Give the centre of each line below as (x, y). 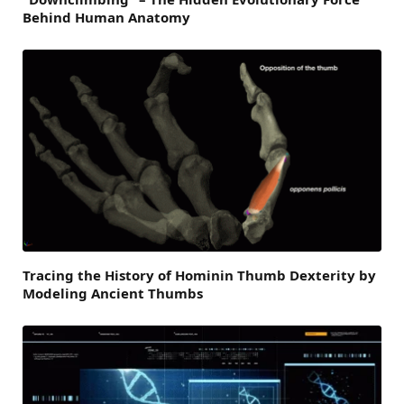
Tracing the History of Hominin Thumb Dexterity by (199, 275)
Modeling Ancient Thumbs (113, 293)
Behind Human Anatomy (106, 17)
